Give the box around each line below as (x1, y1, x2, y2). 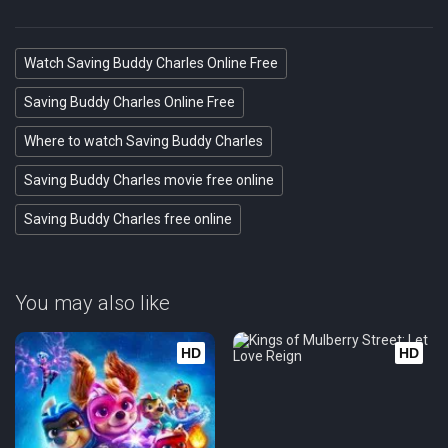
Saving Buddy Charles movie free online (24, 172, 274, 188)
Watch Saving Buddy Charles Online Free (24, 55, 278, 71)
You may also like (15, 291, 170, 315)
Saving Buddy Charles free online (24, 211, 232, 227)
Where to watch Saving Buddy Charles (24, 133, 263, 149)
